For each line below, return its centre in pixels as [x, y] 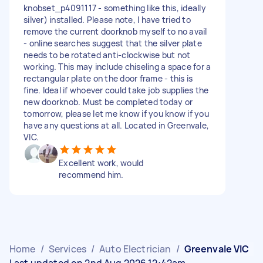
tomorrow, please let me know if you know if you [116, 113]
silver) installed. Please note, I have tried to [107, 19]
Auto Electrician [135, 249]
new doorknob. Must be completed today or [108, 102]
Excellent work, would [101, 163]
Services [67, 249]
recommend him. [91, 174]
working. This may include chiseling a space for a [117, 66]
